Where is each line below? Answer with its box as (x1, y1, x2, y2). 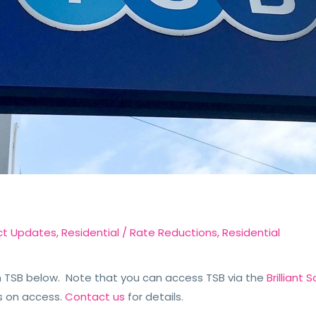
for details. (125, 289, 190, 304)
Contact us (65, 289, 126, 304)
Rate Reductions (130, 225, 218, 240)
